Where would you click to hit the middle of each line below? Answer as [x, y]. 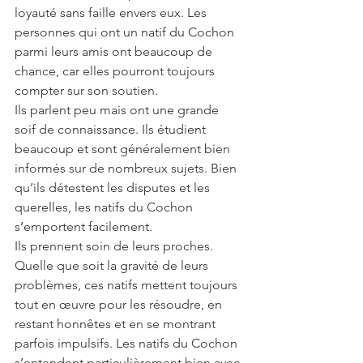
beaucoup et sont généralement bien [124, 148]
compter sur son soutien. [86, 90]
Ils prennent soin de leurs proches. [115, 246]
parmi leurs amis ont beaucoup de [115, 51]
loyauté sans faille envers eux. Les [112, 12]
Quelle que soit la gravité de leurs [113, 265]
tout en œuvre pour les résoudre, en [120, 304]
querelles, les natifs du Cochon [105, 207]
